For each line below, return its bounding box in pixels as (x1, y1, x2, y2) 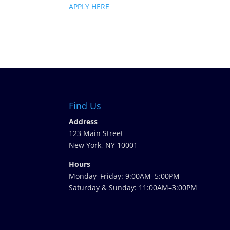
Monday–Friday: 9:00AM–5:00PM (69, 170, 180, 181)
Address (69, 116, 98, 126)
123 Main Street (69, 128, 124, 138)
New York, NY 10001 (69, 140, 138, 150)
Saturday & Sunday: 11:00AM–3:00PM (69, 182, 198, 193)
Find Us (69, 99, 102, 112)
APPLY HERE (69, 2, 110, 11)
